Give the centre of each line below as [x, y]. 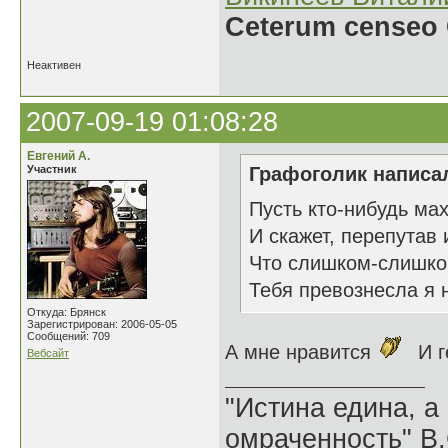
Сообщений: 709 [68, 336]
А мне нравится [301, 352]
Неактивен [54, 65]
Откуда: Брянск [66, 312]
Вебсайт [48, 353]
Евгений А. [58, 156]
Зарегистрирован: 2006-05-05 [102, 324]
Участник [52, 169]
